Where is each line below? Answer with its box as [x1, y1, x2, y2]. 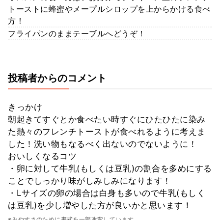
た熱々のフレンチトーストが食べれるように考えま [8, 126, 206, 137]
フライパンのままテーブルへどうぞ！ [8, 28, 146, 38]
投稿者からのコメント [8, 72, 107, 84]
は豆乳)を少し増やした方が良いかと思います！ [8, 200, 192, 210]
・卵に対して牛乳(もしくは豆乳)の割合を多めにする [8, 163, 212, 173]
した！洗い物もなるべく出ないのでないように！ [8, 138, 197, 149]
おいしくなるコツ [8, 151, 77, 161]
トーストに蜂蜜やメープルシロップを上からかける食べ [8, 3, 211, 14]
